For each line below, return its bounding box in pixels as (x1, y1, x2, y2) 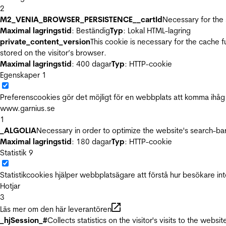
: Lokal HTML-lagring (123, 26, 191, 35)
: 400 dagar (72, 59, 111, 69)
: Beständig (72, 26, 110, 35)
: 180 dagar (72, 137, 111, 146)
